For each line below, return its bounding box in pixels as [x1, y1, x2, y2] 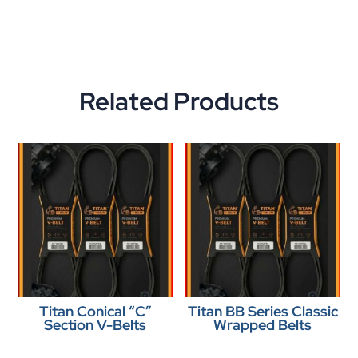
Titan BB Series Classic [187, 302, 338, 321]
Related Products [79, 84, 279, 118]
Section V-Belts [44, 316, 147, 335]
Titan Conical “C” [38, 302, 152, 321]
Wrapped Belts [213, 316, 312, 335]
